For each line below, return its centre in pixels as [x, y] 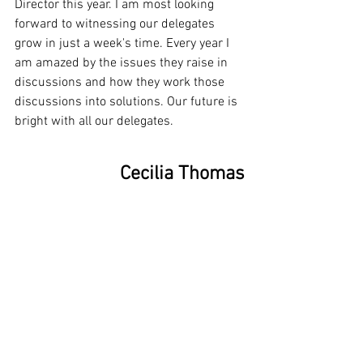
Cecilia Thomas [182, 174]
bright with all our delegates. [94, 121]
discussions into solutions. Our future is [128, 102]
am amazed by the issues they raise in [123, 63]
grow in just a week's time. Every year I [124, 43]
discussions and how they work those [121, 82]
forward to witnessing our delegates [116, 24]
